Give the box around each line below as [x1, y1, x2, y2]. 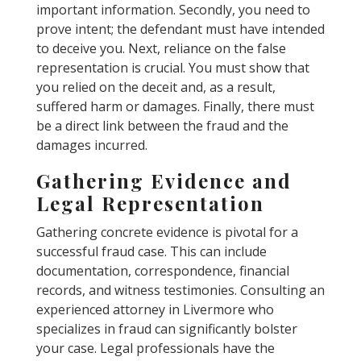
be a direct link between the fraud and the [35, 117, 288, 135]
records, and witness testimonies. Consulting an [35, 281, 325, 299]
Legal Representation [35, 190, 264, 216]
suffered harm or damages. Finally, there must [35, 98, 314, 115]
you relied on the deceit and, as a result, [35, 78, 276, 96]
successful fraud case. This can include [35, 243, 267, 260]
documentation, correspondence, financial [35, 262, 289, 280]
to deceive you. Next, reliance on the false [35, 39, 286, 57]
